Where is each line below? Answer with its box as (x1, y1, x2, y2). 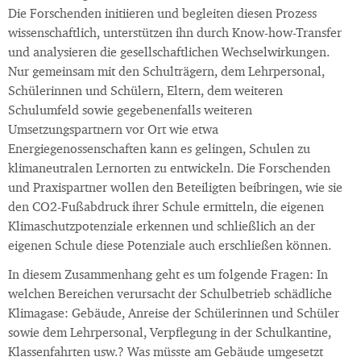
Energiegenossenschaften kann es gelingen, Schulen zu (8, 143, 310, 157)
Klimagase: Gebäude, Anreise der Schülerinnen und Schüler (8, 308, 339, 322)
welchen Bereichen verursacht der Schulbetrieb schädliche (8, 288, 332, 302)
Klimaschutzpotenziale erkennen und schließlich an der (8, 221, 315, 234)
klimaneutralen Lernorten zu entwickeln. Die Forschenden (8, 163, 330, 176)
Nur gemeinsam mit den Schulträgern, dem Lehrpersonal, (8, 66, 325, 80)
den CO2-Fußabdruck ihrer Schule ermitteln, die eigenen (8, 201, 324, 215)
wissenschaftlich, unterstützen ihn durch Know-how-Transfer (8, 27, 342, 41)
